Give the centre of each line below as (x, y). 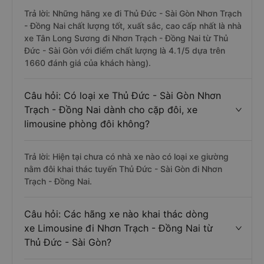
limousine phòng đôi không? (87, 124)
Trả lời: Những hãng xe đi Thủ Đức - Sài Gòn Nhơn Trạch (133, 13)
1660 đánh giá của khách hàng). (88, 63)
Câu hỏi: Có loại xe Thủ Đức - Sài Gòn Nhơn (123, 95)
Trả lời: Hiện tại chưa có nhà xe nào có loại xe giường (126, 156)
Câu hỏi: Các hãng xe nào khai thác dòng (116, 214)
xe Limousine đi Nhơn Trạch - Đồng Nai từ (118, 228)
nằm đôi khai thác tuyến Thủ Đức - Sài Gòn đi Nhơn (123, 169)
